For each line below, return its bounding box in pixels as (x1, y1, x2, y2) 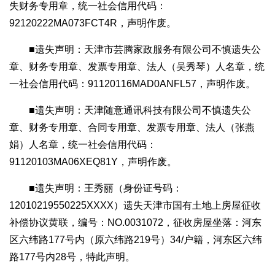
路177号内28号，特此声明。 (9, 252, 135, 263)
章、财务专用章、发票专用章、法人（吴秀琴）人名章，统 (9, 61, 265, 72)
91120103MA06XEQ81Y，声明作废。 (9, 157, 177, 168)
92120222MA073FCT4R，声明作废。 (9, 18, 176, 29)
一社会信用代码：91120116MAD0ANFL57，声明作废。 (9, 79, 255, 90)
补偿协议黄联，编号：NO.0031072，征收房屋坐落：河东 (9, 217, 261, 228)
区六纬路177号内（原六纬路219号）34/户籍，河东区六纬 (9, 234, 262, 246)
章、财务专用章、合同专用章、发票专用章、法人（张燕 (9, 122, 255, 133)
